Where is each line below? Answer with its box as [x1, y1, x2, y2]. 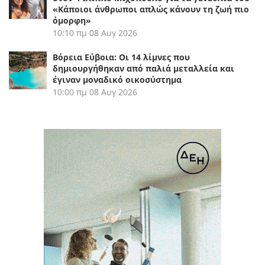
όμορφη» [53, 15, 91, 27]
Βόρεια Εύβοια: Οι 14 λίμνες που [53, 51, 190, 63]
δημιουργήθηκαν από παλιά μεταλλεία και [53, 63, 234, 75]
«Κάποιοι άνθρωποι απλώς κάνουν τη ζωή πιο [53, 4, 249, 15]
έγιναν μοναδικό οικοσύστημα [53, 74, 182, 86]
